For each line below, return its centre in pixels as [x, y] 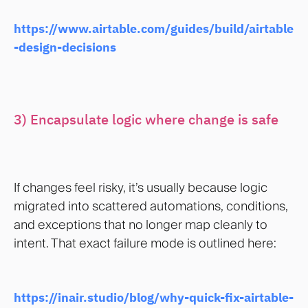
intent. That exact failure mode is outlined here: [145, 243]
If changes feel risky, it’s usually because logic [141, 188]
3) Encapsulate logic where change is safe [146, 120]
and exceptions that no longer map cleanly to [141, 225]
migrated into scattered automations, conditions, [151, 206]
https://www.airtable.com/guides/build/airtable [154, 28]
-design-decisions [65, 47]
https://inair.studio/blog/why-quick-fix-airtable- [154, 298]
